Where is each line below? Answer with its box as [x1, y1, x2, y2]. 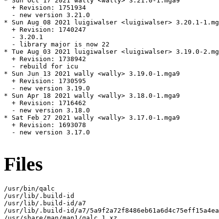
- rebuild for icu [4, 63, 78, 70]
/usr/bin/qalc [4, 184, 55, 192]
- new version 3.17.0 [4, 129, 90, 136]
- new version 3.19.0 [4, 85, 90, 92]
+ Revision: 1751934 [4, 4, 86, 12]
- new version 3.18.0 [4, 107, 90, 114]
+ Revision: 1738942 [4, 55, 86, 63]
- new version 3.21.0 [4, 11, 90, 19]
